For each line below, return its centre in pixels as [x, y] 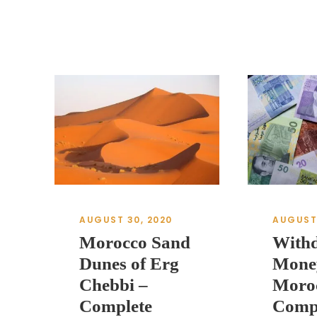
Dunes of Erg [129, 264]
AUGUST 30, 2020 [126, 220]
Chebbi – [114, 285]
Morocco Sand [135, 243]
